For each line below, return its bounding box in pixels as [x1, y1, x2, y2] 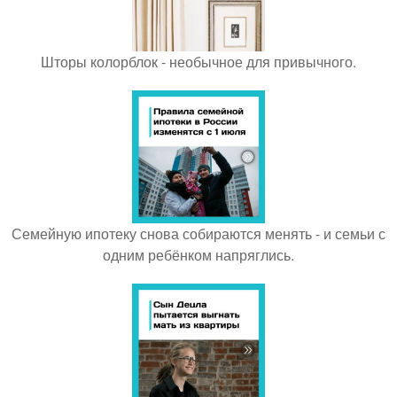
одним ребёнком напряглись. [103, 245, 294, 265]
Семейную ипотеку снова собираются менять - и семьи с [12, 223, 385, 244]
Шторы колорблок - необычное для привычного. [41, 51, 356, 72]
